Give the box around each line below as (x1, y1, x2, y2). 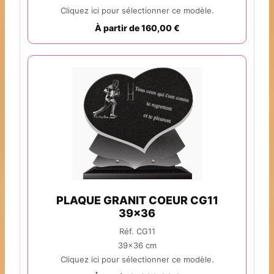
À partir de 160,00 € (94, 23, 180, 34)
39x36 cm (117, 240, 157, 251)
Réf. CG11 (119, 226, 155, 237)
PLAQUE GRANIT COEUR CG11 (56, 194, 218, 207)
